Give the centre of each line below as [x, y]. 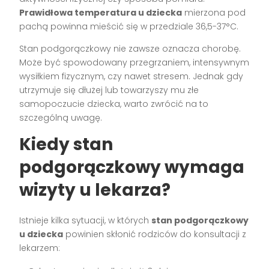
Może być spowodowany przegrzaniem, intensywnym [134, 63]
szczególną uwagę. [61, 118]
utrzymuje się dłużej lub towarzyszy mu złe [109, 90]
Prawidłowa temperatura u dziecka [101, 13]
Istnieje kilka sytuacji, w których [86, 221]
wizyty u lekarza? [95, 190]
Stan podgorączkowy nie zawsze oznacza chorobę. [130, 49]
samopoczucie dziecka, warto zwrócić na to [114, 104]
